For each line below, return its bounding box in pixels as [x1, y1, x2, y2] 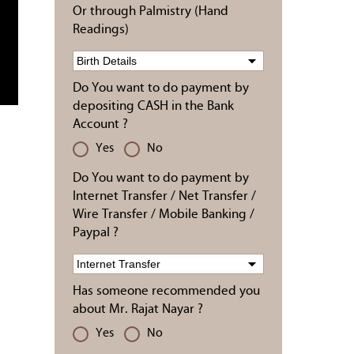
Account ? [73, 118, 128, 131]
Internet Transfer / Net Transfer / [73, 190, 256, 203]
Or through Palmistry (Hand [73, 5, 228, 18]
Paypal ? [73, 226, 119, 239]
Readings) [73, 23, 129, 36]
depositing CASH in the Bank [73, 100, 234, 113]
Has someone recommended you [73, 284, 260, 298]
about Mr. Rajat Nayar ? [73, 303, 203, 316]
